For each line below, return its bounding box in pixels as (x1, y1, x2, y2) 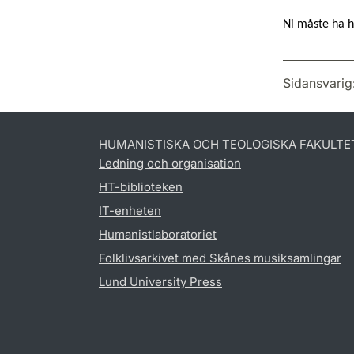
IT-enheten (99, 202, 161, 218)
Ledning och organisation (99, 155, 241, 171)
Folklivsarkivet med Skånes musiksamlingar (99, 250, 341, 265)
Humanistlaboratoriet (99, 226, 217, 242)
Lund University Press (99, 273, 222, 289)
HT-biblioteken (99, 179, 183, 194)
